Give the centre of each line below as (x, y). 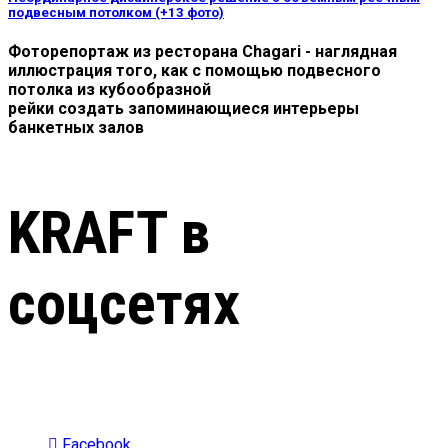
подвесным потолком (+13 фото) (116, 12)
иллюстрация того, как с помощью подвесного (194, 71)
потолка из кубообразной (109, 90)
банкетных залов (76, 128)
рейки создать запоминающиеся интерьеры (183, 109)
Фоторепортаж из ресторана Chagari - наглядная (202, 52)
